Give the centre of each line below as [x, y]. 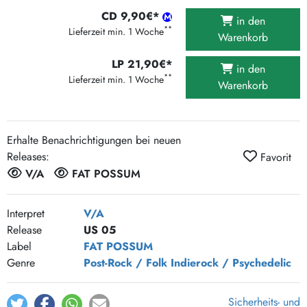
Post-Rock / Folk [125, 263]
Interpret [26, 214]
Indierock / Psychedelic [231, 263]
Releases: [28, 156]
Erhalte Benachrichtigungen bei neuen [94, 140]
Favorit [275, 157]
